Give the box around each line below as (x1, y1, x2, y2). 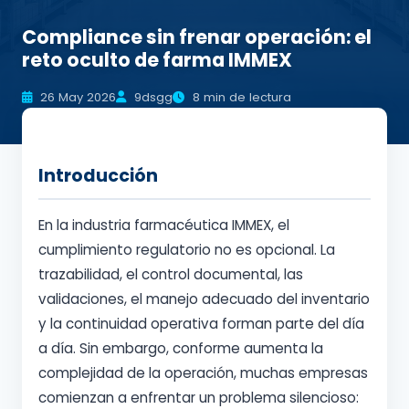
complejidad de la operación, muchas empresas (38, 363, 368, 383)
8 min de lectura (189, 89, 291, 106)
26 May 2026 (37, 89, 116, 106)
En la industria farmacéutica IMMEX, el (38, 215, 289, 235)
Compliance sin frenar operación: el (22, 24, 372, 50)
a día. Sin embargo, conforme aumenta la (38, 339, 323, 358)
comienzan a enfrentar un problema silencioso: (38, 388, 359, 407)
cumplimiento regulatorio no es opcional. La (38, 240, 335, 259)
